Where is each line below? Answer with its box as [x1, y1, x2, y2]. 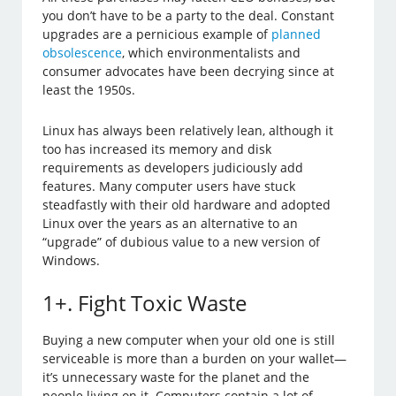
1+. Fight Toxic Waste [42, 288, 247, 318]
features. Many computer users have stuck [42, 178, 296, 195]
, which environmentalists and [122, 44, 301, 62]
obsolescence [42, 44, 123, 62]
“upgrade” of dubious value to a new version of [42, 233, 321, 251]
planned [271, 26, 322, 43]
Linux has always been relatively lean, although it [42, 122, 334, 140]
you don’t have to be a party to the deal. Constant [42, 7, 335, 25]
